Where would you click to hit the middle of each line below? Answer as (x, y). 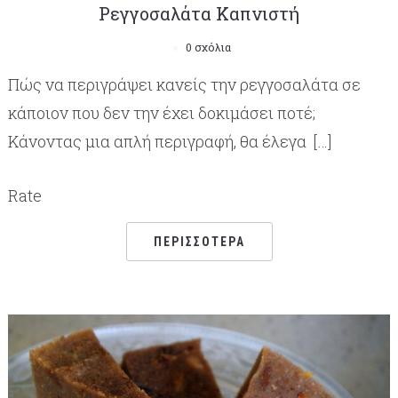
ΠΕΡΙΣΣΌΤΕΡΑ (199, 241)
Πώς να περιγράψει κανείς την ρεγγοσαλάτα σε (184, 84)
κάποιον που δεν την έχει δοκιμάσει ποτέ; (161, 112)
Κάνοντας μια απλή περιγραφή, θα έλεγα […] (169, 141)
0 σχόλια (208, 47)
